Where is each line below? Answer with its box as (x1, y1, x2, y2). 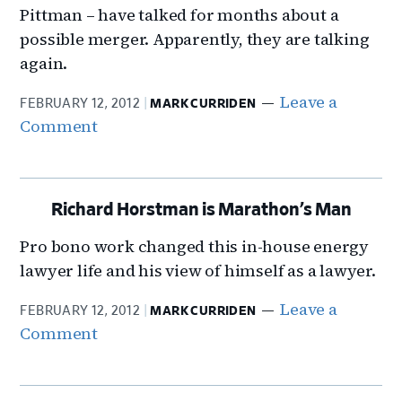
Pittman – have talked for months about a (20, 4, 339, 26)
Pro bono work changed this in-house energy (20, 235, 370, 258)
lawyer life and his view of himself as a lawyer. (20, 259, 376, 282)
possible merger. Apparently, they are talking (20, 28, 370, 50)
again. (20, 52, 68, 74)
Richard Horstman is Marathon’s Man (50, 201, 352, 219)
